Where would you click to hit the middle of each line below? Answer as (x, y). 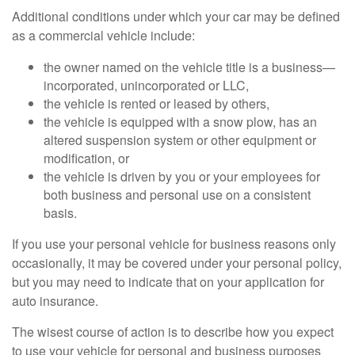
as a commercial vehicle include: (103, 36)
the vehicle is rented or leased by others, (157, 104)
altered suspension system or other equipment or (180, 140)
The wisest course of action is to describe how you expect (173, 332)
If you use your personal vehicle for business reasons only (174, 244)
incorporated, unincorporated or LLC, (146, 86)
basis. (60, 213)
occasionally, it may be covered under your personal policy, (177, 263)
